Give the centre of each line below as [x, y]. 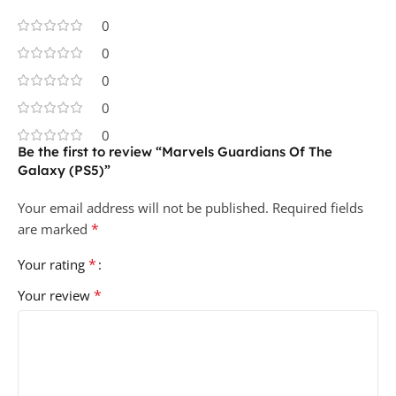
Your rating [53, 264]
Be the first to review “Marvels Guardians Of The [175, 151]
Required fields [318, 207]
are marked [54, 228]
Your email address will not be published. [143, 207]
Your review [56, 295]
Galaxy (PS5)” [64, 170]
